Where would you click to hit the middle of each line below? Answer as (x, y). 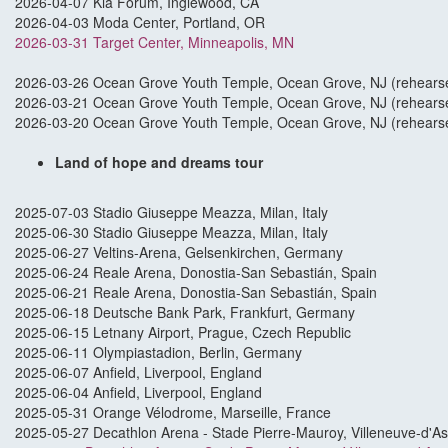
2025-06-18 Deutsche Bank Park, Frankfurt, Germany (185, 312)
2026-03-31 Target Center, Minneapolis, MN (154, 42)
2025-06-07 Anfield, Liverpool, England (138, 372)
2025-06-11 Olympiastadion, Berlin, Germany (158, 352)
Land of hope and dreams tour (161, 162)
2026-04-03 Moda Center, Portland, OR (140, 22)
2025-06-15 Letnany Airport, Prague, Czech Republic (183, 332)
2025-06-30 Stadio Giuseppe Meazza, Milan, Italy (171, 232)
